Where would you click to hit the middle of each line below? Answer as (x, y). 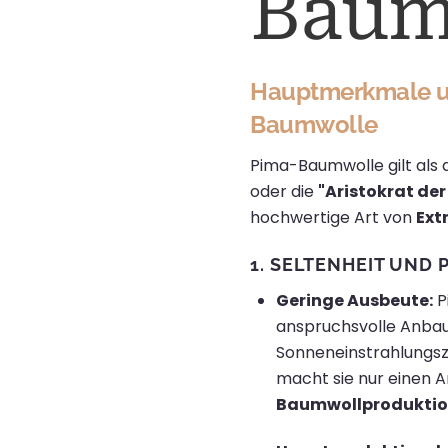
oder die (284, 191)
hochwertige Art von (333, 217)
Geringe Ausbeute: (354, 301)
